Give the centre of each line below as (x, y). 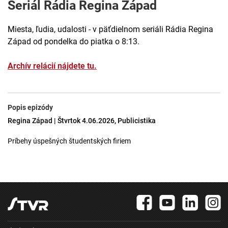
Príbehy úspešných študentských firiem (69, 141)
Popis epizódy (30, 108)
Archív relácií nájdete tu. (52, 66)
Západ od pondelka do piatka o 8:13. (74, 42)
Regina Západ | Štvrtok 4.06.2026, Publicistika (82, 121)
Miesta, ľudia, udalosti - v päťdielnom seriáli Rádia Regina (110, 30)
